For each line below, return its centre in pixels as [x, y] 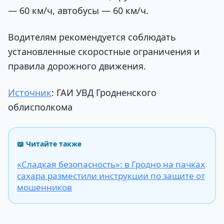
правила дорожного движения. [77, 66]
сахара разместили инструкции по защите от [111, 176]
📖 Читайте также [49, 143]
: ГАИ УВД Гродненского [104, 93]
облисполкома [40, 107]
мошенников [44, 187]
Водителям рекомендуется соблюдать [92, 37]
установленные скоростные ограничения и [104, 51]
